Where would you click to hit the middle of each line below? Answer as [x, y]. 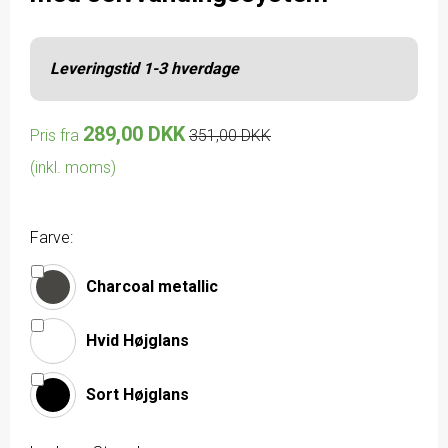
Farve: [51, 237]
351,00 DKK [230, 135]
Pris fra [54, 135]
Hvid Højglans [137, 340]
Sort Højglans [137, 394]
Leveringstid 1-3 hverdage [144, 68]
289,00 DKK [134, 133]
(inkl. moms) [73, 167]
